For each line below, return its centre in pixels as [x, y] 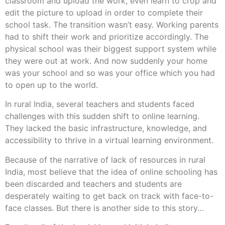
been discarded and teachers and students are [93, 184]
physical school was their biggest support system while [111, 48]
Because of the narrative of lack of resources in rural [105, 159]
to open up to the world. [51, 85]
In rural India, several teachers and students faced [100, 104]
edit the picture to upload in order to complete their [104, 12]
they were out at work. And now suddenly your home [106, 61]
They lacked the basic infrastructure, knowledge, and [106, 128]
